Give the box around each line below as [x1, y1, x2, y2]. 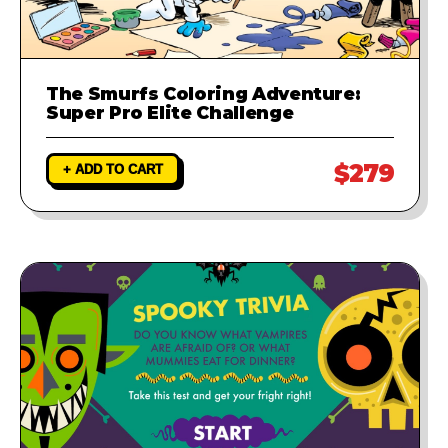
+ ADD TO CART [63, 161, 163, 177]
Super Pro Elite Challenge [46, 101, 294, 123]
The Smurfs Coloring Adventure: [46, 82, 361, 104]
